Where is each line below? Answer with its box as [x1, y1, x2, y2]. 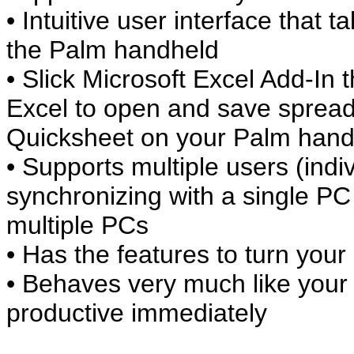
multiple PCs [6, 211, 149, 239]
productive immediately [6, 299, 267, 327]
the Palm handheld [6, 36, 219, 64]
